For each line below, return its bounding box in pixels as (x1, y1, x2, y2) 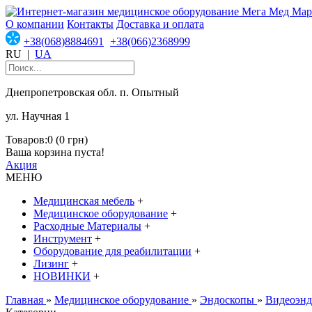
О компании (6, 18, 64, 30)
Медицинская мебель (33, 195, 134, 207)
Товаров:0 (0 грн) (6, 134, 88, 146)
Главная (6, 294, 43, 306)
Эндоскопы (200, 294, 254, 306)
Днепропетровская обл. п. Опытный (6, 86, 179, 98)
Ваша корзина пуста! (6, 146, 104, 158)
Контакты (67, 18, 114, 30)
